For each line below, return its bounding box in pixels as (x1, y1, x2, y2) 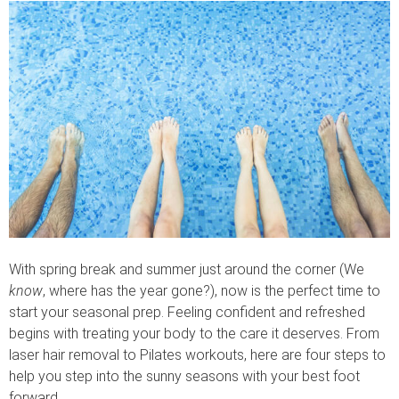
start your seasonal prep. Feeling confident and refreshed (9, 304, 365, 322)
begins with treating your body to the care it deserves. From (9, 325, 379, 343)
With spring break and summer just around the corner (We (9, 261, 364, 279)
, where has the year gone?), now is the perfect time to (43, 282, 380, 300)
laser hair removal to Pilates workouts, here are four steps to (9, 346, 386, 364)
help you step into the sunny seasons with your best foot (9, 368, 360, 386)
